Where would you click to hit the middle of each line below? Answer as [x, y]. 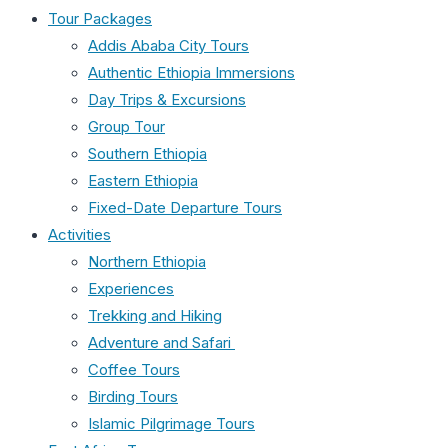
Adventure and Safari [161, 342]
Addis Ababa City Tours [168, 45]
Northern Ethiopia [147, 261]
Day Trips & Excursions [167, 99]
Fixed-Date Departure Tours [185, 207]
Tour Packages [100, 18]
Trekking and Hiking [155, 315]
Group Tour [126, 126]
